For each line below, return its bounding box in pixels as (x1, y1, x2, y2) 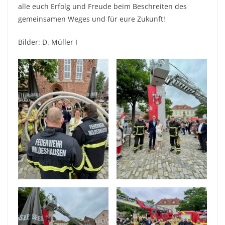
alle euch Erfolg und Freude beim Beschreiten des (18, 2, 187, 12)
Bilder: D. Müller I (18, 37, 77, 47)
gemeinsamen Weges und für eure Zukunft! (18, 14, 165, 24)
